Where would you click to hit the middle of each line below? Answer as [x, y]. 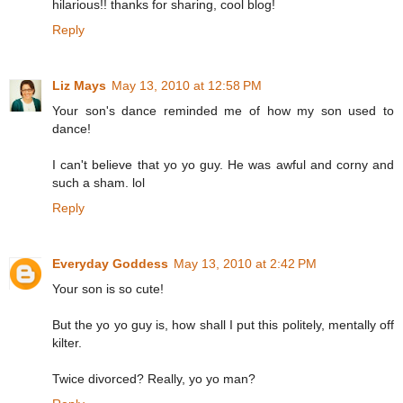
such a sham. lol [99, 182]
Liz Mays [79, 85]
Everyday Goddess [110, 263]
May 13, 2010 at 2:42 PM [245, 263]
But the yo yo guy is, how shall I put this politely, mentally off [223, 324]
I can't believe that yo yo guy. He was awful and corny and [223, 164]
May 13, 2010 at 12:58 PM [187, 85]
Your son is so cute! [108, 288]
